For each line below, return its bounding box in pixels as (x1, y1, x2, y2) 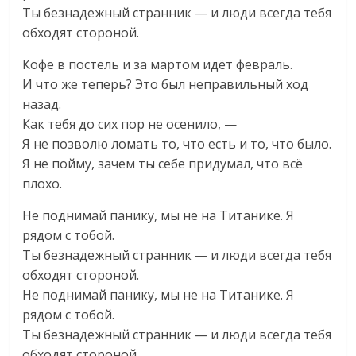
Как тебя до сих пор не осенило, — (22, 115, 238, 133)
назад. (22, 95, 62, 113)
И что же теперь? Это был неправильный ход (22, 75, 309, 93)
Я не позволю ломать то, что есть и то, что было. (22, 135, 332, 153)
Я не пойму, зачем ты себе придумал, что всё (22, 155, 304, 172)
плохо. (22, 175, 63, 192)
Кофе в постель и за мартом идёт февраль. (22, 56, 293, 73)
